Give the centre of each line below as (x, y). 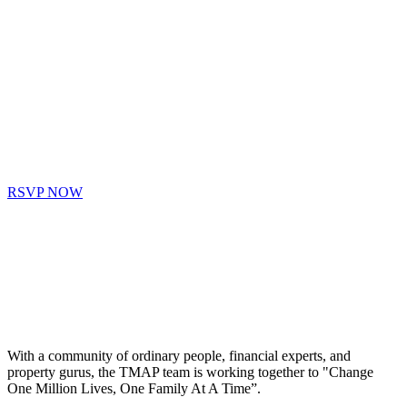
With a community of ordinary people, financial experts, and (179, 355)
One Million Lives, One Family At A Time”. (134, 388)
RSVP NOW (45, 192)
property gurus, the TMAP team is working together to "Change (190, 372)
